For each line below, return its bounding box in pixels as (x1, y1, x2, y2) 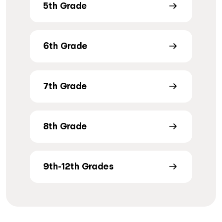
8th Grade (43, 121, 87, 131)
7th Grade (43, 81, 87, 91)
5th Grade (43, 1, 87, 10)
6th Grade (43, 41, 88, 51)
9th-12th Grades (43, 162, 113, 171)
